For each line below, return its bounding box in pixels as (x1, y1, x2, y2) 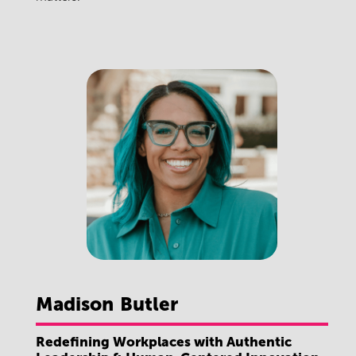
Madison (36, 292, 114, 316)
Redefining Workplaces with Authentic (36, 333, 292, 350)
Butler (120, 292, 178, 316)
